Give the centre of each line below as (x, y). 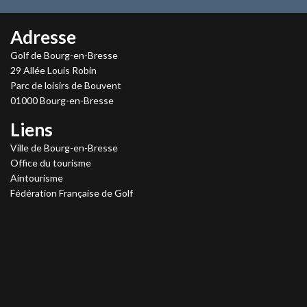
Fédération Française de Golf (72, 193)
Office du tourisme (51, 163)
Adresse (43, 37)
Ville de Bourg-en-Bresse (64, 148)
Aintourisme (37, 178)
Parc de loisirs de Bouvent (66, 85)
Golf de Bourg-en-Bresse (64, 55)
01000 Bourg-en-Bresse (62, 100)
